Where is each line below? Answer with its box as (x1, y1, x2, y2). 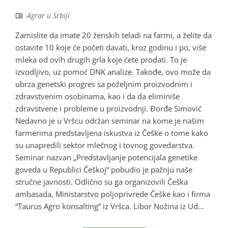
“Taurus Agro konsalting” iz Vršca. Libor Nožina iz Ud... (15, 201, 204, 212)
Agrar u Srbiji (27, 11, 70, 21)
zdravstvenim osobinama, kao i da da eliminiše (15, 91, 180, 102)
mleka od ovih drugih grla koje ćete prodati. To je (15, 54, 187, 65)
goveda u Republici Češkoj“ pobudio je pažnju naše (15, 164, 192, 175)
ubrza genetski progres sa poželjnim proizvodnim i (15, 79, 192, 90)
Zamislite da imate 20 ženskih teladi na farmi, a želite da (15, 30, 212, 41)
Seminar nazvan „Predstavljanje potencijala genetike (15, 152, 197, 163)
